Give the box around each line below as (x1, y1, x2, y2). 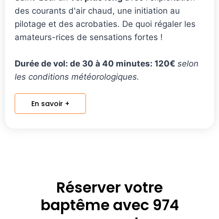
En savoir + (31, 98, 69, 109)
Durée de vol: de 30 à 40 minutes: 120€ (15, 58, 177, 68)
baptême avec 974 (40, 195, 179, 216)
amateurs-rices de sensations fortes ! (15, 32, 163, 42)
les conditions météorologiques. (15, 71, 139, 82)
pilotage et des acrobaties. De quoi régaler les (15, 19, 196, 29)
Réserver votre (56, 177, 163, 198)
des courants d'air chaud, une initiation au (15, 5, 180, 16)
